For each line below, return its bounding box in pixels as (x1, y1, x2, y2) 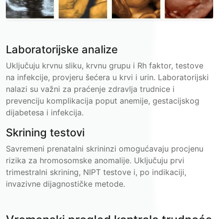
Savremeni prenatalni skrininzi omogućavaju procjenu (6, 143, 203, 153)
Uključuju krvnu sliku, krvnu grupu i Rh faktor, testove (6, 60, 203, 70)
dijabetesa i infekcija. (6, 107, 84, 117)
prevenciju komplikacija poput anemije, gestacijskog (6, 95, 199, 106)
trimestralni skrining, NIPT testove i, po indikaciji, (6, 167, 186, 177)
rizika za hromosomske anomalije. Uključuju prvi (6, 155, 184, 165)
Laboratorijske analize (6, 43, 118, 56)
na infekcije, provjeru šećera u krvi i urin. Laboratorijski (6, 72, 209, 82)
